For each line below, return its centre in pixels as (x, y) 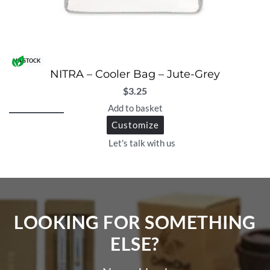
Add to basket (135, 108)
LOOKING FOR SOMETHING (135, 222)
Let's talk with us (142, 143)
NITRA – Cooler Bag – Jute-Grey (135, 74)
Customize (135, 124)
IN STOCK (28, 61)
